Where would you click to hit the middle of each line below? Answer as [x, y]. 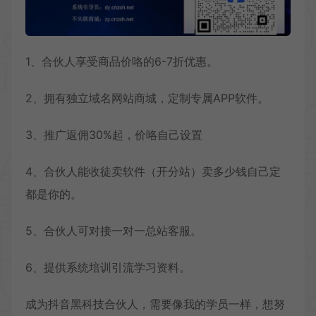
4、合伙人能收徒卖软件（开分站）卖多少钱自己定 [153, 172]
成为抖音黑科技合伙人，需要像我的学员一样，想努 [155, 304]
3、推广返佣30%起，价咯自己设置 [114, 135]
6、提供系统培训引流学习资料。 [108, 268]
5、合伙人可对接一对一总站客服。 [114, 231]
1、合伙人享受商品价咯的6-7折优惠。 [122, 62]
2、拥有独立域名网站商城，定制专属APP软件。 [147, 98]
